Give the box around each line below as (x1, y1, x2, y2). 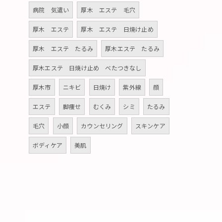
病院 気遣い (33, 5, 69, 14)
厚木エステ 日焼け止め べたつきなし (33, 63, 142, 72)
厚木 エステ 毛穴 (81, 5, 136, 14)
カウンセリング (81, 121, 123, 130)
